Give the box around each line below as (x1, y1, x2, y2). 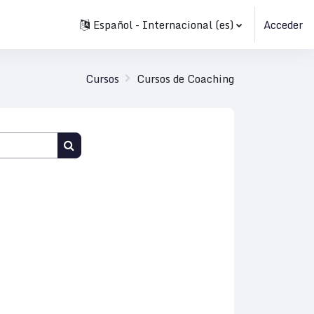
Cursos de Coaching (137, 70, 235, 87)
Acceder (264, 16, 303, 33)
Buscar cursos (68, 151, 137, 169)
